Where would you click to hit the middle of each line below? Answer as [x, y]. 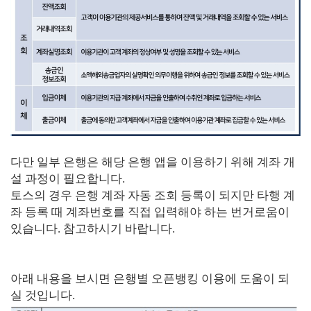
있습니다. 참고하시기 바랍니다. [93, 229]
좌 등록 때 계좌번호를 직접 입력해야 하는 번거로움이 [150, 212]
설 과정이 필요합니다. [68, 179]
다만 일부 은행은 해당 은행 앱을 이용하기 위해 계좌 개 [153, 162]
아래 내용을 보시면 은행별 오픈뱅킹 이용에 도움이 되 [150, 279]
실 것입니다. [43, 295]
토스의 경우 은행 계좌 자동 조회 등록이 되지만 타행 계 [153, 195]
